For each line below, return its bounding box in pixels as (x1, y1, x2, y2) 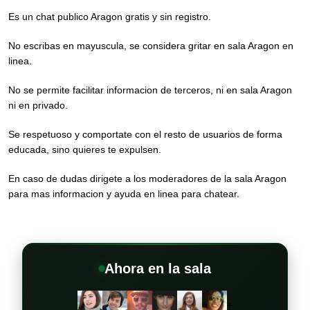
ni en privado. (8, 100, 68, 111)
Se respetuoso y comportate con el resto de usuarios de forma (8, 129, 282, 140)
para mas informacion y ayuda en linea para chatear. (8, 188, 239, 199)
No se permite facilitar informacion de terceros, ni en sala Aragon (8, 84, 292, 95)
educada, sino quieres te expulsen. (8, 144, 161, 155)
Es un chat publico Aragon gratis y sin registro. (8, 11, 211, 22)
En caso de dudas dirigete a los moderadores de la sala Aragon (8, 173, 286, 184)
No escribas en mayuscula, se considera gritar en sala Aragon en (8, 40, 293, 51)
